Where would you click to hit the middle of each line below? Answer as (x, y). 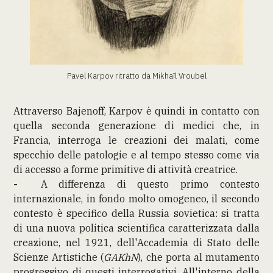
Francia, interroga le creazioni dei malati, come (136, 140)
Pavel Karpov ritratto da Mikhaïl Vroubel (136, 75)
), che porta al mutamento (199, 257)
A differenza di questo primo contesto (150, 184)
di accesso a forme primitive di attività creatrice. (126, 169)
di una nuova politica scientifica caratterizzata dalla (136, 228)
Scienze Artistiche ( (59, 257)
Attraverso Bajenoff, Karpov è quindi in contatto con (136, 111)
